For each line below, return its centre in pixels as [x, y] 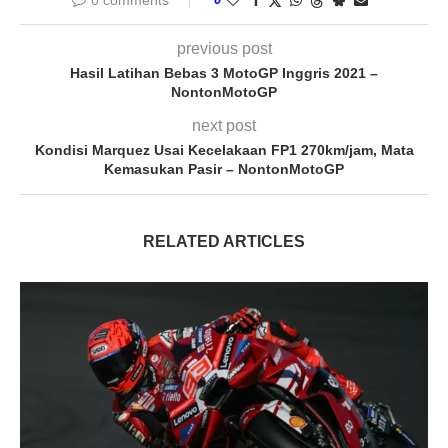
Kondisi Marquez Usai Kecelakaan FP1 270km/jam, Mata [224, 150]
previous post [224, 49]
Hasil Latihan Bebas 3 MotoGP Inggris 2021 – [224, 73]
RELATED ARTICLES [224, 242]
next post [224, 126]
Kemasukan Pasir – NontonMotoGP [224, 169]
